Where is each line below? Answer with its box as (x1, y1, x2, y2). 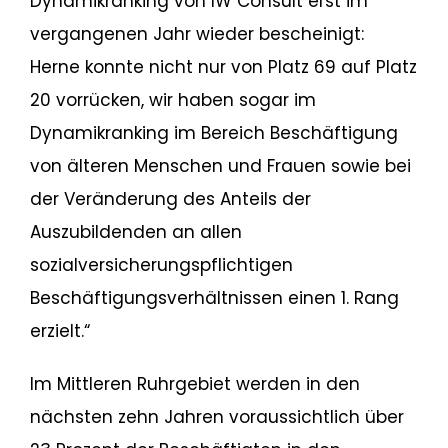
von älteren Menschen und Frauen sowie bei (29, 154, 411, 178)
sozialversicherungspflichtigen (29, 253, 293, 277)
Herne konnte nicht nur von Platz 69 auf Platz (29, 55, 417, 79)
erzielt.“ (29, 319, 90, 343)
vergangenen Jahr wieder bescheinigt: (29, 22, 364, 46)
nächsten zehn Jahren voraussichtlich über (29, 405, 404, 429)
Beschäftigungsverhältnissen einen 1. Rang (29, 286, 399, 310)
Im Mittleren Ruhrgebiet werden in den (29, 372, 360, 396)
